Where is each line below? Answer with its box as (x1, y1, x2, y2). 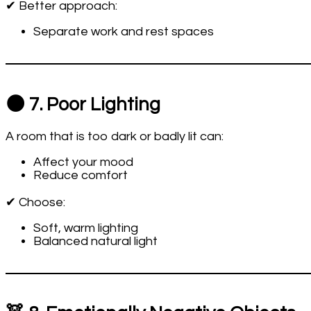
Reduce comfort (33, 169, 128, 183)
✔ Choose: (6, 196, 65, 210)
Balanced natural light (33, 235, 158, 249)
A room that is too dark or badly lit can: (6, 130, 224, 144)
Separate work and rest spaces (33, 24, 214, 38)
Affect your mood (33, 155, 133, 169)
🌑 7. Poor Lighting (6, 94, 160, 115)
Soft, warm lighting (33, 221, 138, 235)
